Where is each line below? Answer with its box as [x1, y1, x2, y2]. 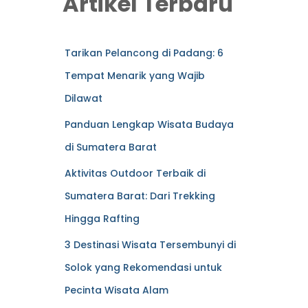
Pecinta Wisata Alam [64, 283, 168, 297]
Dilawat [64, 91, 102, 105]
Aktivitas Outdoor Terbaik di [64, 166, 206, 180]
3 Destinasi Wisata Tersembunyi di [64, 237, 236, 252]
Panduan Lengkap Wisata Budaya [64, 117, 234, 131]
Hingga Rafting [64, 211, 140, 225]
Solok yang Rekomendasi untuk [64, 260, 222, 274]
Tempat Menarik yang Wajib [64, 68, 205, 82]
